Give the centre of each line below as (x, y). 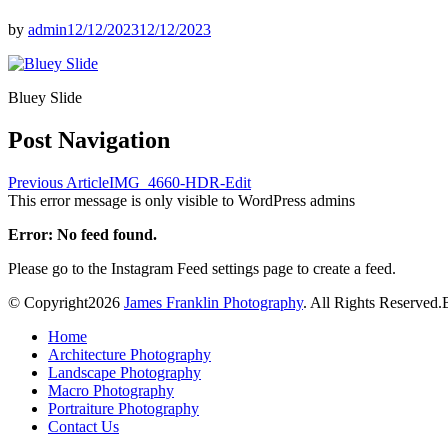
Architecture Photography (129, 354)
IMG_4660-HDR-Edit (180, 182)
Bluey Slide (45, 97)
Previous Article (58, 182)
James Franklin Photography (213, 302)
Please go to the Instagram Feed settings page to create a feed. (202, 268)
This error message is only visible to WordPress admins (181, 200)
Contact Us (83, 426)
